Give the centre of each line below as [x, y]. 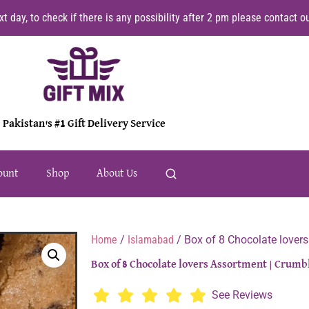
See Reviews [242, 295]
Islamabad [151, 240]
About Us [117, 174]
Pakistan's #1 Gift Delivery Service [84, 124]
